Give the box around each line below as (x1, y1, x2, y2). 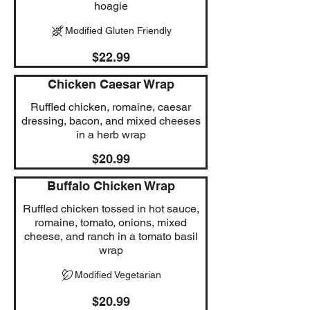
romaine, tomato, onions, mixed (35, 215, 187, 229)
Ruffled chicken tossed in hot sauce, (22, 201, 199, 215)
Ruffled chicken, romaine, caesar (30, 100, 191, 113)
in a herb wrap (75, 127, 146, 141)
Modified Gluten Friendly (64, 24, 172, 36)
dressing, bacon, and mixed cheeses (21, 113, 201, 127)
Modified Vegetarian (75, 268, 161, 280)
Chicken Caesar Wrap (47, 76, 174, 91)
